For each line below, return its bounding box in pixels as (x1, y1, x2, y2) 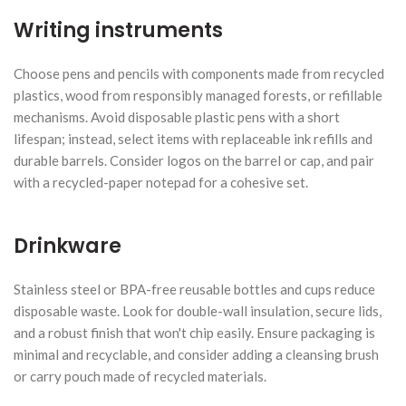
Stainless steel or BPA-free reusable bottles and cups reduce (14, 280, 375, 297)
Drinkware (14, 231, 121, 260)
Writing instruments (14, 15, 223, 44)
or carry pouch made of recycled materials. (14, 367, 266, 384)
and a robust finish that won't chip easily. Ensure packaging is (14, 324, 375, 341)
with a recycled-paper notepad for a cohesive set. (14, 173, 308, 190)
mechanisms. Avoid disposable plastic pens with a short (14, 108, 340, 125)
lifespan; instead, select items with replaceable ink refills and (14, 130, 372, 147)
